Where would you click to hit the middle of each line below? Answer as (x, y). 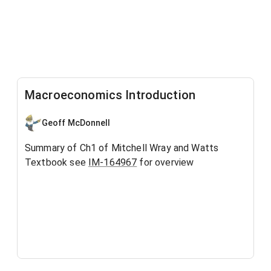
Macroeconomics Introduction (110, 95)
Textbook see (57, 162)
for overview (165, 162)
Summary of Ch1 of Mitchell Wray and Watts (122, 148)
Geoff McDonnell (76, 122)
